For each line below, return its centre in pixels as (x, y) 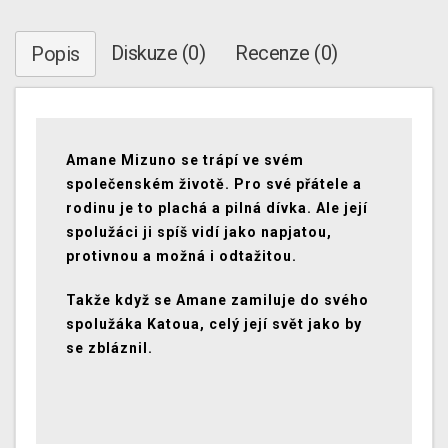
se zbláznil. (111, 348)
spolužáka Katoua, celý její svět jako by (214, 324)
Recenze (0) (286, 53)
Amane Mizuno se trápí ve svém (185, 160)
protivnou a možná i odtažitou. (181, 256)
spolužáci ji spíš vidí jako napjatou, (199, 232)
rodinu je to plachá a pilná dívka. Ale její (217, 208)
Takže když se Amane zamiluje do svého (217, 300)
